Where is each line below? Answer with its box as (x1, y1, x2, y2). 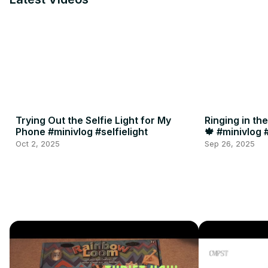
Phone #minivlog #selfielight (16, 125, 148, 138)
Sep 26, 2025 (204, 138, 255, 148)
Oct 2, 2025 (16, 138, 60, 148)
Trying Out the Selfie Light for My (16, 114, 171, 126)
